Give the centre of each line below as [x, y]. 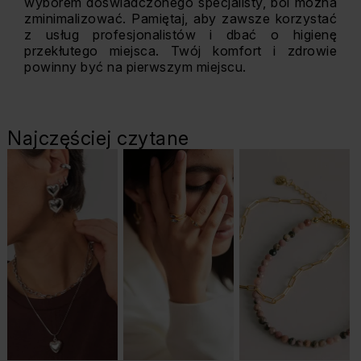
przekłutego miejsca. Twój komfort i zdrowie [180, 51]
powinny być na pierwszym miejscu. [135, 67]
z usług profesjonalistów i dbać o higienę [180, 35]
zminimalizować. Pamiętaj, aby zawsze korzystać [180, 19]
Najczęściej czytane [98, 138]
